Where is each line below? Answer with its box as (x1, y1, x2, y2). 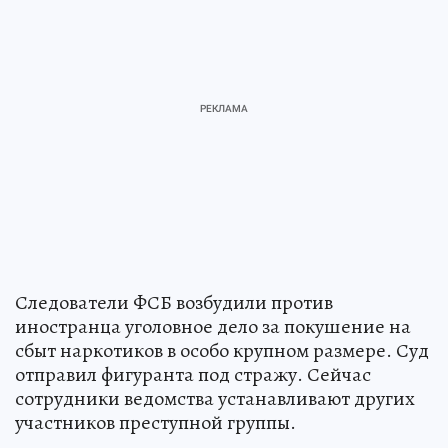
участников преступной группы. (15, 409, 296, 437)
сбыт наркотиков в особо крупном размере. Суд (15, 337, 429, 365)
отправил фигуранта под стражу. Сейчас (15, 361, 371, 389)
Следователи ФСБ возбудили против (15, 289, 333, 317)
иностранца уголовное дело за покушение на (15, 313, 411, 341)
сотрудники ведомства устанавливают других (15, 385, 415, 413)
